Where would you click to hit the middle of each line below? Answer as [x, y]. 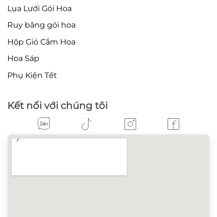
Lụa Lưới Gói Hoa [39, 8]
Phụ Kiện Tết [32, 75]
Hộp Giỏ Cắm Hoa [41, 42]
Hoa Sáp [23, 59]
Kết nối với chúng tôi [57, 105]
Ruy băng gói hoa [41, 25]
